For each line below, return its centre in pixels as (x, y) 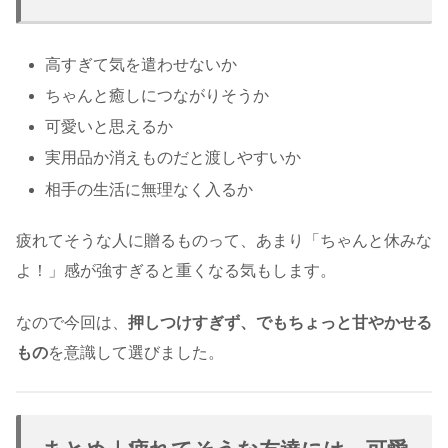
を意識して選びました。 (136, 353)
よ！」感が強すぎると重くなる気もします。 (176, 270)
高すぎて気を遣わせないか (141, 64)
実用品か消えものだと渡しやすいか (173, 158)
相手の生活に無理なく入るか (149, 189)
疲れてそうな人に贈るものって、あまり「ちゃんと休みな (224, 240)
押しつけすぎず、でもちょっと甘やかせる (280, 323)
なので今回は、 (72, 323)
